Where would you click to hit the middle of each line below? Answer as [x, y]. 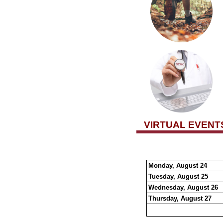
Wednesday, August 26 [183, 187]
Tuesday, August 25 [178, 176]
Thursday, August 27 [180, 198]
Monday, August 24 [178, 166]
